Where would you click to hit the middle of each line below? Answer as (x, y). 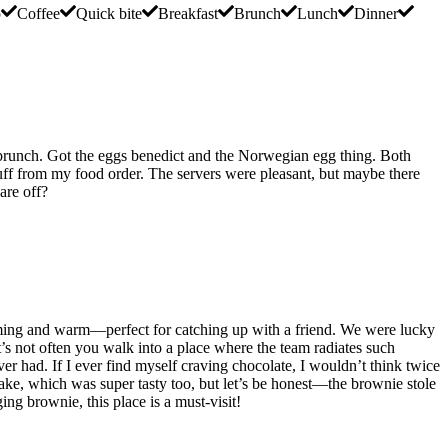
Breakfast (188, 14)
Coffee (38, 14)
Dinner (376, 14)
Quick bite (109, 14)
